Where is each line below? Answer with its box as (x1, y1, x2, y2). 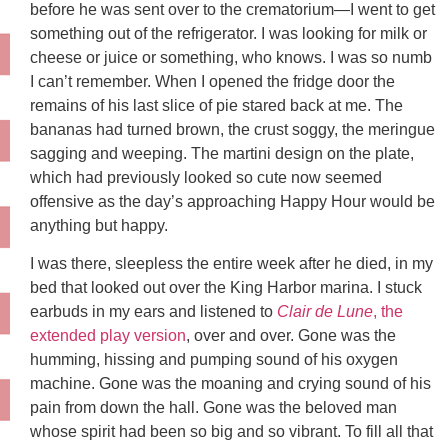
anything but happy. (30, 216, 168, 234)
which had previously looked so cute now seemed (30, 168, 382, 186)
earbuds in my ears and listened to (30, 303, 277, 321)
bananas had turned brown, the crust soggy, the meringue (30, 120, 435, 138)
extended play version (30, 327, 186, 345)
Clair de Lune (277, 303, 373, 321)
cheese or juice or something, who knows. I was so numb (30, 48, 432, 66)
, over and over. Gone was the (186, 327, 396, 345)
